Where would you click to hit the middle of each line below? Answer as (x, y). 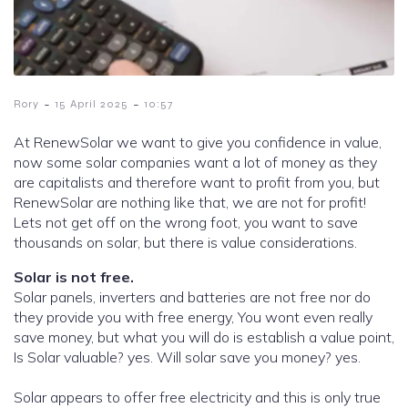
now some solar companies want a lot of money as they (195, 163)
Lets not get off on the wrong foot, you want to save (186, 223)
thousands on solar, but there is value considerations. (185, 243)
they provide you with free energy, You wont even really (193, 317)
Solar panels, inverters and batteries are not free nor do (192, 297)
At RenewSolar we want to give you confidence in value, (198, 143)
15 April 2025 (92, 104)
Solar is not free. (74, 277)
